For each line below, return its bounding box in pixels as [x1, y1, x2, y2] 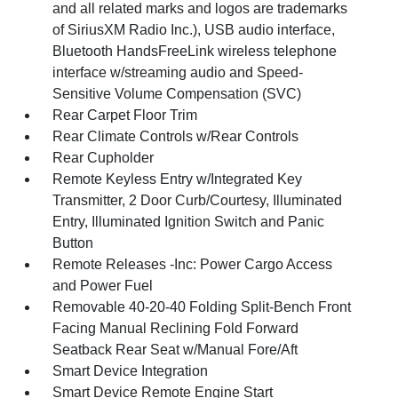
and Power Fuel [52, 278, 154, 294]
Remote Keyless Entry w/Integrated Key [52, 171, 303, 187]
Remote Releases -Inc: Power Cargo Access [52, 257, 333, 273]
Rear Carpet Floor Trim [52, 107, 198, 123]
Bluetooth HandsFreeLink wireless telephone [52, 44, 338, 60]
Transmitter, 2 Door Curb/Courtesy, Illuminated [52, 193, 343, 209]
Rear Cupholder [52, 150, 155, 166]
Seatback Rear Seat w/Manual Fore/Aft [52, 342, 298, 358]
